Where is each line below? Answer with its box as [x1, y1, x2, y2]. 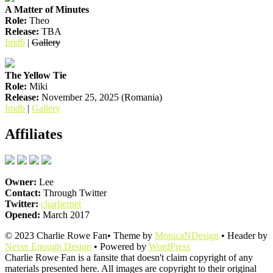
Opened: [5, 210, 40, 221]
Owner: [5, 177, 37, 188]
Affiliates [5, 126, 62, 143]
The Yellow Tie [5, 70, 66, 81]
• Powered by [91, 241, 149, 252]
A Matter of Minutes [5, 4, 89, 15]
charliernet [41, 199, 81, 210]
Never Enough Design [5, 241, 91, 252]
